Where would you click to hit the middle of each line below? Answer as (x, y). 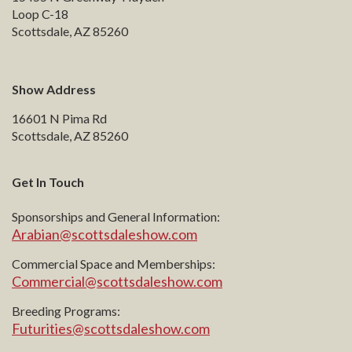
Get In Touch (48, 182)
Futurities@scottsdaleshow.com (111, 329)
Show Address (54, 90)
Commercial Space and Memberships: (114, 264)
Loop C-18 (40, 14)
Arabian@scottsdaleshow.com (104, 235)
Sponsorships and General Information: (116, 217)
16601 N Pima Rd (59, 119)
